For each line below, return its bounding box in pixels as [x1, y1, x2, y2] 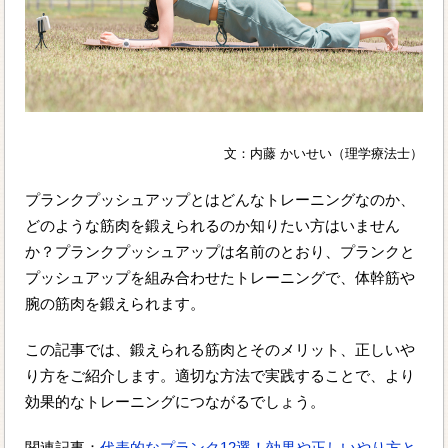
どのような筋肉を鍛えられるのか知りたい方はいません [25, 216, 401, 234]
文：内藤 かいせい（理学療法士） [223, 145, 423, 161]
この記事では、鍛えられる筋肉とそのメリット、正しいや [25, 340, 416, 358]
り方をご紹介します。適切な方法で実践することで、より [25, 366, 416, 384]
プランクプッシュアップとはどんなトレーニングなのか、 [25, 190, 416, 208]
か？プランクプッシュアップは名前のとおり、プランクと [25, 242, 416, 260]
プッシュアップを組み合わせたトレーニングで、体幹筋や [25, 268, 416, 286]
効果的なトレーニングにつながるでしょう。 [25, 392, 326, 410]
